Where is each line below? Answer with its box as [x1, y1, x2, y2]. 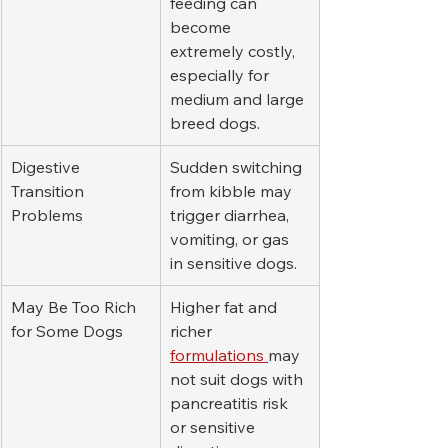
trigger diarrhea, [170, 205, 293, 226]
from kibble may [170, 181, 296, 202]
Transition [11, 181, 88, 202]
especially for [170, 65, 273, 86]
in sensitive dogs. [170, 253, 297, 274]
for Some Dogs [11, 321, 123, 342]
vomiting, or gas [170, 229, 293, 250]
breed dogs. [170, 113, 260, 134]
